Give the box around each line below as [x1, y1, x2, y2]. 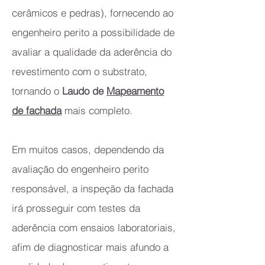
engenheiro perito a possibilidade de [12, 26, 174, 38]
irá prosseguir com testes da [12, 202, 140, 214]
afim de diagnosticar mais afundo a [12, 241, 169, 253]
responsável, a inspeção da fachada [12, 182, 173, 195]
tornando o [12, 85, 62, 97]
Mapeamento [106, 85, 164, 97]
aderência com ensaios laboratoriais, [12, 221, 176, 234]
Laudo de [62, 85, 106, 97]
